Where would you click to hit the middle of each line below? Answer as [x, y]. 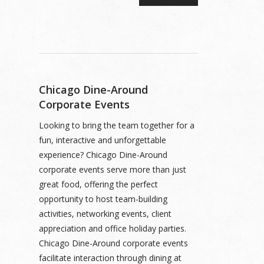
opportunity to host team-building [103, 199]
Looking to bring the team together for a [117, 125]
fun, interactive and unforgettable [103, 140]
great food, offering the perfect [98, 184]
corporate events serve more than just [113, 169]
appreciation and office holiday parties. [113, 228]
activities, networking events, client [105, 214]
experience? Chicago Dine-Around [103, 155]
